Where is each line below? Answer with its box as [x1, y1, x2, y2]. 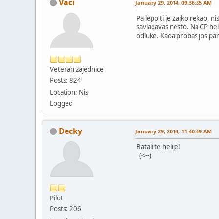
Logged [50, 98, 73, 108]
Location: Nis [50, 88, 88, 97]
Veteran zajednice [50, 65, 104, 74]
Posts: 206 [50, 204, 81, 213]
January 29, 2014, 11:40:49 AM [135, 127, 212, 135]
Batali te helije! [136, 142, 180, 151]
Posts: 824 [50, 75, 81, 85]
